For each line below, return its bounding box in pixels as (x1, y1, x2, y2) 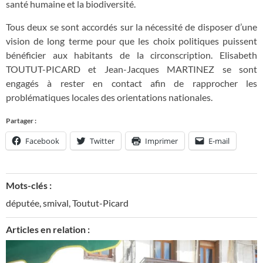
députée (6, 197, 39, 209)
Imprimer (145, 136, 178, 147)
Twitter (90, 136, 114, 147)
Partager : (6, 116, 36, 126)
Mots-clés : (6, 180, 52, 191)
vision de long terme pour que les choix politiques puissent (6, 35, 257, 46)
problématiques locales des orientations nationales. (6, 91, 213, 103)
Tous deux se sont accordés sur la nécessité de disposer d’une (6, 21, 257, 32)
